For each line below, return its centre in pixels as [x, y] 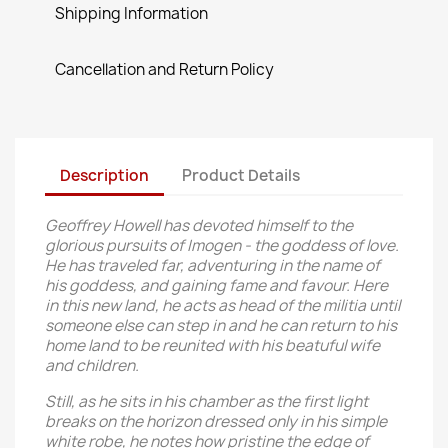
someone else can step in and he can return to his [221, 325]
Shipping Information [131, 13]
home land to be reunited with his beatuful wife [212, 345]
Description [104, 175]
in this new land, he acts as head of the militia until [222, 305]
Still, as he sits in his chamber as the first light [206, 401]
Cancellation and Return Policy [164, 69]
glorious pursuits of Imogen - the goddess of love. [222, 245]
